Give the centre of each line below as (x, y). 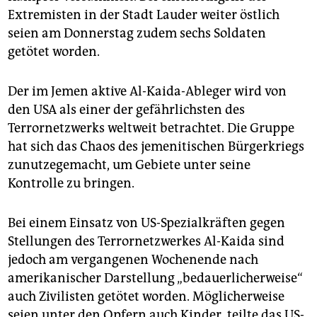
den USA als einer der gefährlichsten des (126, 109)
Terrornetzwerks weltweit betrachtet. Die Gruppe (151, 128)
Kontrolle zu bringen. (71, 183)
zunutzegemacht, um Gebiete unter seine (129, 165)
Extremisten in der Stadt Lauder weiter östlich (144, 15)
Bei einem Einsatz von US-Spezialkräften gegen (146, 223)
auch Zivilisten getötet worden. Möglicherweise (146, 296)
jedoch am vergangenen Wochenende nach (133, 259)
